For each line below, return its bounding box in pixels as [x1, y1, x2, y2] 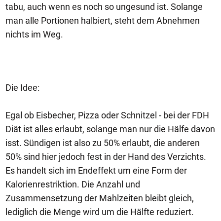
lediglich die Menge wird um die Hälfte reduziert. [5, 207, 196, 217]
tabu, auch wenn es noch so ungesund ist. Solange [5, 1, 203, 12]
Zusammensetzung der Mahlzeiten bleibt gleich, [5, 193, 194, 203]
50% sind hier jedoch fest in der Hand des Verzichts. [5, 151, 206, 162]
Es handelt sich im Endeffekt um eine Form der [5, 165, 187, 176]
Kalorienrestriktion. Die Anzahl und [5, 179, 140, 189]
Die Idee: [5, 82, 39, 93]
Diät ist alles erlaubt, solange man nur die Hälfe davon [5, 124, 215, 134]
